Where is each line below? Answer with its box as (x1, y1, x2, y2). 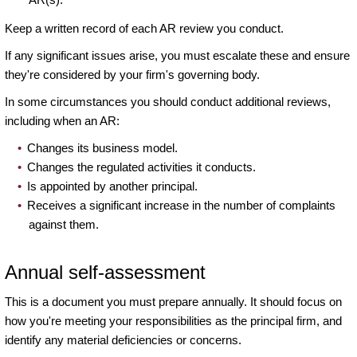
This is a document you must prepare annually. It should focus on (5, 295, 342, 309)
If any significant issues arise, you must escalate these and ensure (5, 49, 350, 63)
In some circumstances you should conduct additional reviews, (5, 95, 331, 109)
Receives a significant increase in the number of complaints (27, 198, 335, 213)
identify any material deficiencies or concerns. (5, 333, 245, 347)
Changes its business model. (27, 141, 178, 155)
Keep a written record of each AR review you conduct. (5, 22, 287, 36)
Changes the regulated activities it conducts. (27, 160, 256, 175)
